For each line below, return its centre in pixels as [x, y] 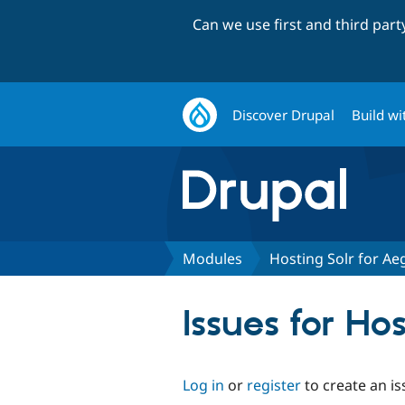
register [274, 385]
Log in [203, 385]
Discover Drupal [284, 114]
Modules [212, 258]
